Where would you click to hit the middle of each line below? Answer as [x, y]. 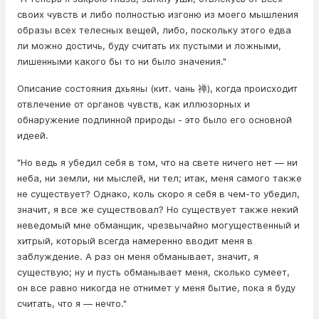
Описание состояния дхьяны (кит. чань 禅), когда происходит [157, 88]
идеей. [33, 135]
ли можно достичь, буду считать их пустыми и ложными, [149, 46]
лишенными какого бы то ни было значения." [122, 61]
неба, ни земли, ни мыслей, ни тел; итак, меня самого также [159, 178]
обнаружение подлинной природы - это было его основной [155, 120]
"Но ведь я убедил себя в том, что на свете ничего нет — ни [157, 162]
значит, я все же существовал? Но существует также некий [158, 209]
